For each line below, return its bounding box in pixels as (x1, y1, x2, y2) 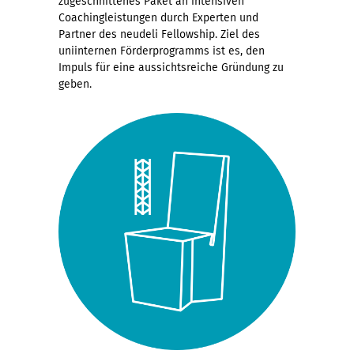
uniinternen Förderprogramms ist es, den (58, 43, 265, 58)
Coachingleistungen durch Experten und (58, 10, 258, 24)
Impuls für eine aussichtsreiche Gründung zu (58, 60, 284, 74)
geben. (58, 77, 92, 91)
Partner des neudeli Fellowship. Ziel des (58, 27, 260, 41)
